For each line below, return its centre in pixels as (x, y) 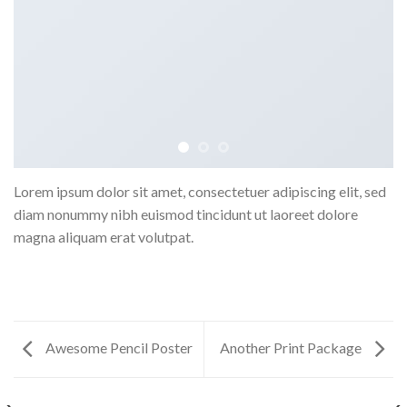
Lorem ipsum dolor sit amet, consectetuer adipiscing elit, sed (200, 191)
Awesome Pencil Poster (118, 347)
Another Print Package (292, 347)
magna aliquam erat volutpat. (104, 236)
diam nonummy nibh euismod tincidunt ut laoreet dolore (186, 213)
